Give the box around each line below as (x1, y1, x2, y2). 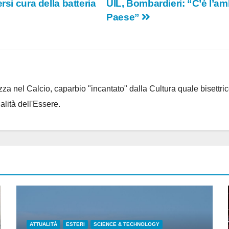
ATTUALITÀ (30, 221, 57, 227)
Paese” (106, 12, 142, 23)
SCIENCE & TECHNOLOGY (94, 221, 159, 227)
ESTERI (66, 221, 85, 227)
